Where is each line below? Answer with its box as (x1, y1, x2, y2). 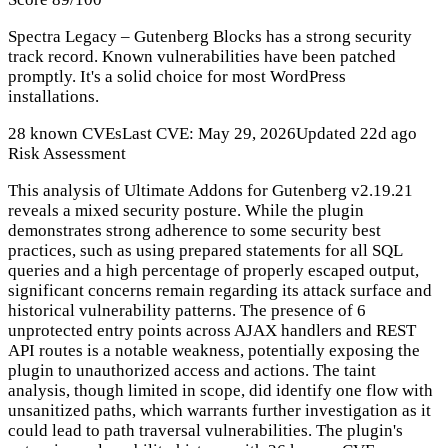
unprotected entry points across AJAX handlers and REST (8, 321, 416, 341)
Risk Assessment (8, 144, 126, 164)
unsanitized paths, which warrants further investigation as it (8, 401, 431, 421)
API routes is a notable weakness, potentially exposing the (8, 341, 420, 361)
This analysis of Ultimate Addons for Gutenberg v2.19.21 (8, 181, 413, 201)
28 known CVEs (8, 124, 122, 144)
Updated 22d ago (296, 124, 417, 144)
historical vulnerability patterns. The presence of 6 (8, 301, 366, 321)
